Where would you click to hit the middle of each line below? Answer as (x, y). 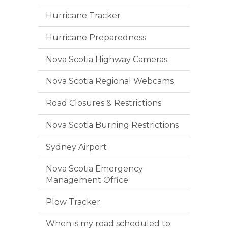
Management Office (87, 180)
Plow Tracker (73, 202)
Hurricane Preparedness (96, 37)
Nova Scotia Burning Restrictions (112, 125)
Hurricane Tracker (83, 15)
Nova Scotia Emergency (94, 168)
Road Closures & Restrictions (104, 103)
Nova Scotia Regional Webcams (110, 81)
